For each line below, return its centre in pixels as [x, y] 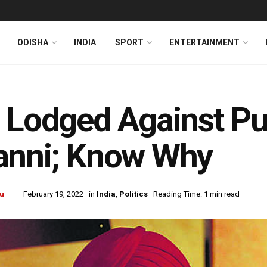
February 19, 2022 [53, 194]
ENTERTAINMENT [204, 42]
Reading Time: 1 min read [196, 194]
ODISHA [33, 42]
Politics [133, 194]
